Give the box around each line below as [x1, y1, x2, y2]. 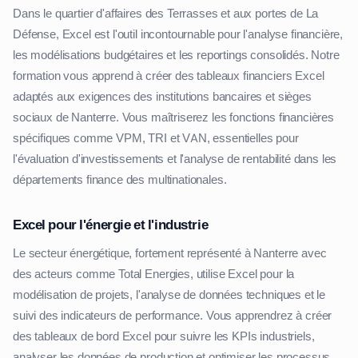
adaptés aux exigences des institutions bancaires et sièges [13, 89, 312, 105]
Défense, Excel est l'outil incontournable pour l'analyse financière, [13, 26, 344, 43]
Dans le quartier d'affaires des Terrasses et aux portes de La [13, 6, 319, 22]
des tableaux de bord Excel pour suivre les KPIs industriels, [13, 328, 315, 345]
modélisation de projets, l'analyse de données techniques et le [13, 287, 326, 304]
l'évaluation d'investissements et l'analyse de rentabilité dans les [13, 151, 337, 168]
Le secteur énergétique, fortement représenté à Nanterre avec [13, 245, 327, 262]
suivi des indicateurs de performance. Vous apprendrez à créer [13, 308, 332, 324]
